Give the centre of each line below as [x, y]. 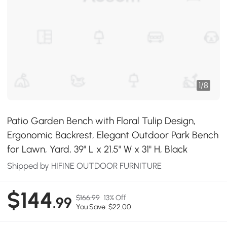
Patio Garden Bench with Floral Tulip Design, [102, 121]
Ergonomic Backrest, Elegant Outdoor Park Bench [113, 135]
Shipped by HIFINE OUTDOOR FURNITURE [85, 166]
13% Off [115, 198]
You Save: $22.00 [104, 207]
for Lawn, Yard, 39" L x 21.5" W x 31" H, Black [98, 149]
